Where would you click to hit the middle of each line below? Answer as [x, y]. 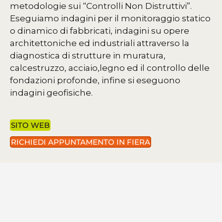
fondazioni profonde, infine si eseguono [95, 81]
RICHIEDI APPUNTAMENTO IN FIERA [81, 142]
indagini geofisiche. [51, 93]
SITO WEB [30, 125]
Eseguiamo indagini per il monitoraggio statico [110, 19]
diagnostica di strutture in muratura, [88, 56]
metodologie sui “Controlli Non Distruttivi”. [101, 6]
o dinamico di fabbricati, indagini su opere [100, 31]
